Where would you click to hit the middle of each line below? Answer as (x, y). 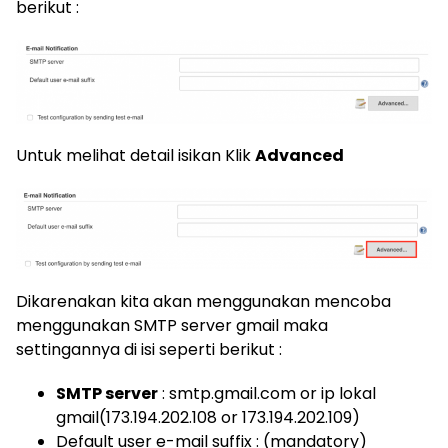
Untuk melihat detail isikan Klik (135, 155)
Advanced (299, 155)
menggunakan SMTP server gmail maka (172, 326)
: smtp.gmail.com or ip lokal (267, 394)
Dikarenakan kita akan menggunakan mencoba (203, 302)
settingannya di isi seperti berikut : (149, 350)
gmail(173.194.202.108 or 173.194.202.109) (208, 418)
